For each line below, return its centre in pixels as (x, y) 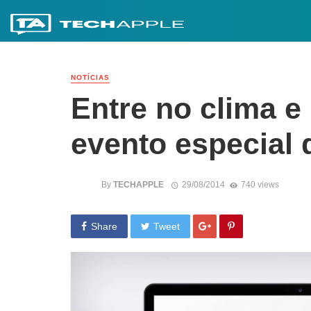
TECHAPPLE (138, 184)
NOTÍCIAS (90, 77)
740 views (260, 184)
